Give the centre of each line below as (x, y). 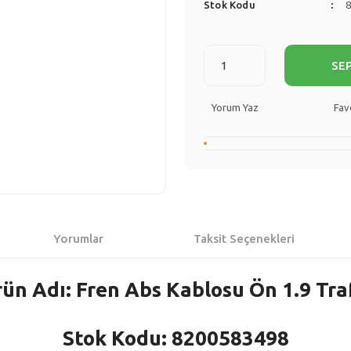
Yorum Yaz (235, 107)
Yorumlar (78, 239)
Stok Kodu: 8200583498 (175, 338)
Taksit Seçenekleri (244, 239)
